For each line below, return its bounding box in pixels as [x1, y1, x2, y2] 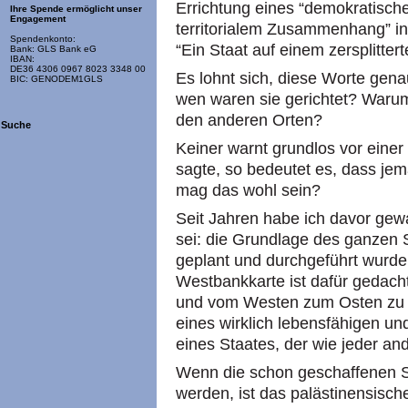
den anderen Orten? [176, 111, 322, 129]
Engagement [10, 14, 66, 25]
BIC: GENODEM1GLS [10, 74, 103, 85]
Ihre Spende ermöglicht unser [10, 4, 142, 15]
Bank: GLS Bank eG [10, 44, 97, 55]
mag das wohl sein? [176, 181, 321, 199]
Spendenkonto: [10, 34, 76, 45]
